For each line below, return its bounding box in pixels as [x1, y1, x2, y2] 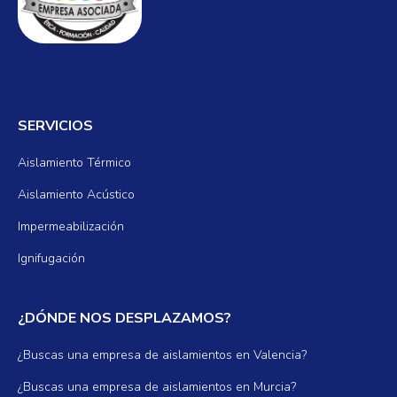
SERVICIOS [18, 116, 93, 136]
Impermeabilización [18, 218, 124, 236]
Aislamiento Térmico [18, 154, 131, 172]
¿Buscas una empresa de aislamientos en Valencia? [18, 346, 307, 364]
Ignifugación [18, 250, 85, 268]
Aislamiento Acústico [18, 186, 135, 204]
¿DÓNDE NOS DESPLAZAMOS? [18, 308, 231, 329]
